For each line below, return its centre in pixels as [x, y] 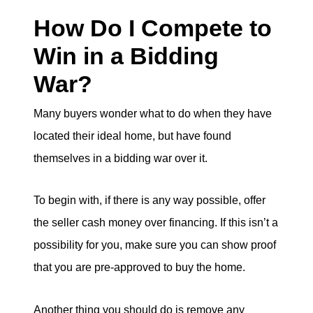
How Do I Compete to [153, 28]
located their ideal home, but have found [132, 136]
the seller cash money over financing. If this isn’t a [156, 223]
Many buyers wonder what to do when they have [153, 113]
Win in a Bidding [126, 56]
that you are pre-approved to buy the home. [139, 268]
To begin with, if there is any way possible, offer [150, 201]
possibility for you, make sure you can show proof [155, 245]
